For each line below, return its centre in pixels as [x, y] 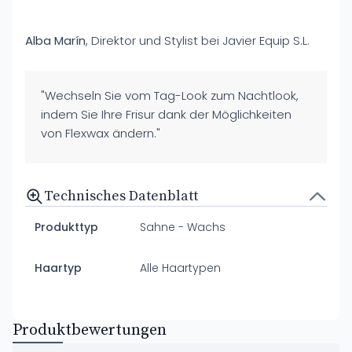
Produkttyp [66, 227]
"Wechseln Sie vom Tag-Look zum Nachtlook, [170, 95]
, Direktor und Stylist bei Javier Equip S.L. [198, 40]
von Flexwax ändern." [101, 133]
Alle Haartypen [181, 268]
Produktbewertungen [90, 330]
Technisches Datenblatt [121, 196]
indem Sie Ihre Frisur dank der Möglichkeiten [166, 114]
